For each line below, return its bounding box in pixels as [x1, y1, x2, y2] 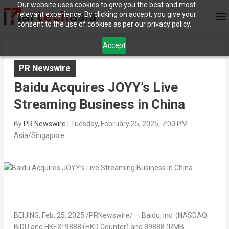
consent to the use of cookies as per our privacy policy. [17, 20, 191, 28]
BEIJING [13, 211, 39, 220]
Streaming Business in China [13, 97, 185, 112]
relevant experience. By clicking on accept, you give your [17, 10, 196, 18]
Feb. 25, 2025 [41, 211, 84, 220]
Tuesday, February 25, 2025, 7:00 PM [70, 120, 188, 128]
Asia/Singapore [13, 131, 64, 140]
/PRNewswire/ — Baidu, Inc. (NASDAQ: [84, 211, 209, 220]
